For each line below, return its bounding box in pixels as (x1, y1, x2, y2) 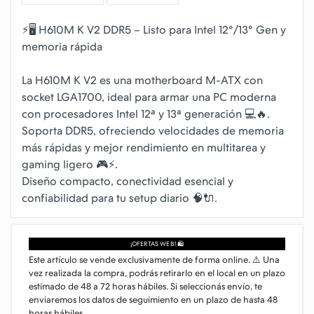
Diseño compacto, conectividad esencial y (22, 175, 233, 188)
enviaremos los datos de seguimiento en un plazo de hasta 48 (29, 294, 278, 305)
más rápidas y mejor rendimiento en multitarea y (22, 141, 266, 154)
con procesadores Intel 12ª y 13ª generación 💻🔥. (22, 107, 270, 121)
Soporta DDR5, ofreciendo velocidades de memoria (22, 124, 284, 137)
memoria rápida (22, 40, 102, 53)
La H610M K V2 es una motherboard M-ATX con (22, 74, 263, 87)
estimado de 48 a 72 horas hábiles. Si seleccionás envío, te (29, 281, 262, 292)
